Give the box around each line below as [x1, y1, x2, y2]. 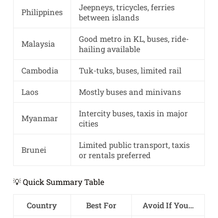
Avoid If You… [142, 200, 194, 211]
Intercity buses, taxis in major [78, 108, 188, 119]
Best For [86, 200, 116, 211]
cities [78, 118, 98, 129]
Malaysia [21, 38, 55, 49]
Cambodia [21, 65, 58, 76]
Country [27, 200, 57, 211]
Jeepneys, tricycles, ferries [78, 2, 175, 13]
